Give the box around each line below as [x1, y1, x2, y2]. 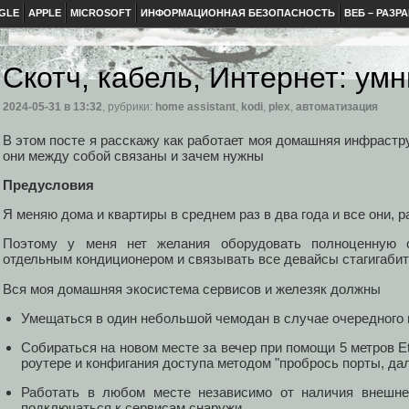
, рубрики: [102, 100, 155, 114]
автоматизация [296, 100, 378, 114]
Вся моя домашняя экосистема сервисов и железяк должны [3, 280, 381, 297]
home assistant [155, 100, 236, 114]
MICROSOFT [70, 7, 131, 18]
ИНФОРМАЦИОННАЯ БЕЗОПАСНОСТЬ [141, 7, 335, 18]
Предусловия [3, 176, 94, 193]
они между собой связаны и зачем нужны [3, 147, 264, 163]
